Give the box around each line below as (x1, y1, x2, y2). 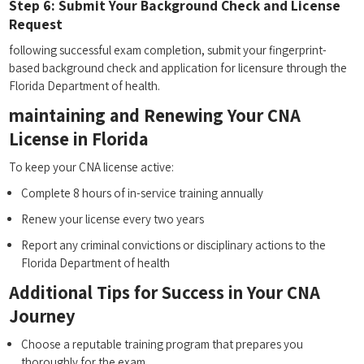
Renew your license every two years (21, 211, 205, 227)
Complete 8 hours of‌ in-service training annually (21, 185, 264, 201)
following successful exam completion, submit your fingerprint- (9, 42, 327, 58)
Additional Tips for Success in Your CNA (9, 280, 321, 305)
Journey (9, 304, 76, 328)
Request (9, 15, 63, 34)
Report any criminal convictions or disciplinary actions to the (21, 237, 327, 253)
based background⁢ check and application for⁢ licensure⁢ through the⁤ (9, 60, 348, 76)
